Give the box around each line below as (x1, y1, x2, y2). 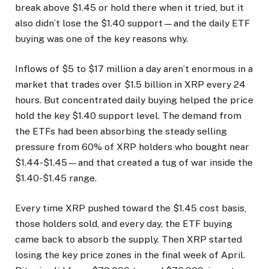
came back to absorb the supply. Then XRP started (15, 234, 242, 246)
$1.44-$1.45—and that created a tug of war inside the (15, 157, 253, 169)
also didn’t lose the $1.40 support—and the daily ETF (15, 17, 250, 29)
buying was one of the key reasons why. (15, 33, 188, 45)
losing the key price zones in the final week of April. (15, 249, 245, 261)
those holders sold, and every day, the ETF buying (15, 218, 232, 230)
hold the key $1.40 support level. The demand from (15, 110, 241, 122)
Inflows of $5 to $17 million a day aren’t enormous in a (15, 63, 253, 75)
